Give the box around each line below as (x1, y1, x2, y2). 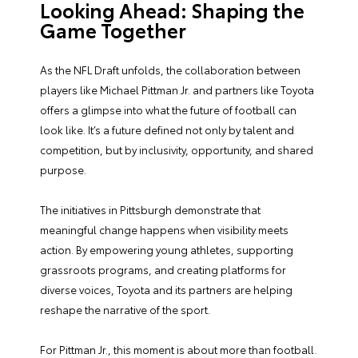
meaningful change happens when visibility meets (40, 222, 288, 237)
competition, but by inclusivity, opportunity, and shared (40, 142, 313, 157)
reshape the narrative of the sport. (40, 302, 210, 317)
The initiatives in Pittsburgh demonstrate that (40, 202, 261, 217)
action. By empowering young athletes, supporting (40, 242, 293, 257)
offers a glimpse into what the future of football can (40, 102, 296, 117)
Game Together (40, 16, 186, 44)
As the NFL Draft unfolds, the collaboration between (40, 62, 300, 78)
